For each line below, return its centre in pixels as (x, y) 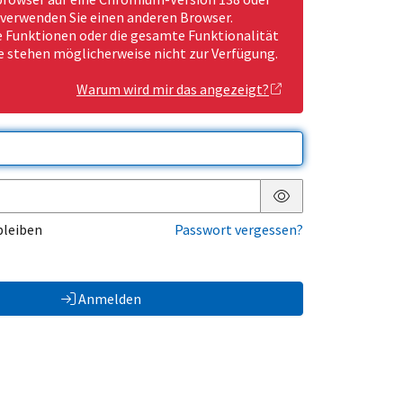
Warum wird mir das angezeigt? (173, 90)
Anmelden (109, 299)
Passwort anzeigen (339, 210)
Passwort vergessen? (239, 230)
